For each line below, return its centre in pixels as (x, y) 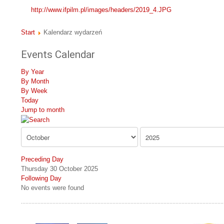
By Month (35, 81)
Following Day (41, 178)
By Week (34, 91)
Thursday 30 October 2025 (59, 169)
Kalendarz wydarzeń (73, 32)
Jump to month (43, 110)
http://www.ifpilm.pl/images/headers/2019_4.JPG (101, 10)
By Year (32, 72)
